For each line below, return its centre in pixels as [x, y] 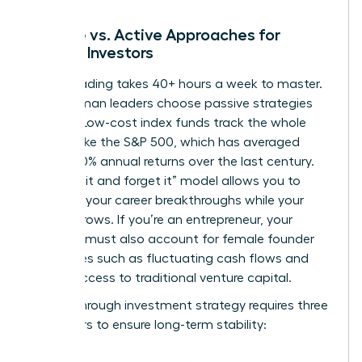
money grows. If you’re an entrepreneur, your [161, 219]
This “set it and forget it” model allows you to [165, 181]
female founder [268, 239]
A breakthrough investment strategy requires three [179, 305]
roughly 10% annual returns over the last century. [172, 161]
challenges [62, 258]
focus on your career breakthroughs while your [167, 200]
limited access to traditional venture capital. [161, 278]
